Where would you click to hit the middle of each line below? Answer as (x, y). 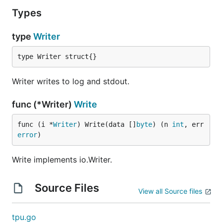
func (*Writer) (43, 104)
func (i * (35, 124)
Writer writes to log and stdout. (71, 81)
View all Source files (170, 191)
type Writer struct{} (57, 56)
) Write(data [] (107, 124)
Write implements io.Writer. (62, 160)
